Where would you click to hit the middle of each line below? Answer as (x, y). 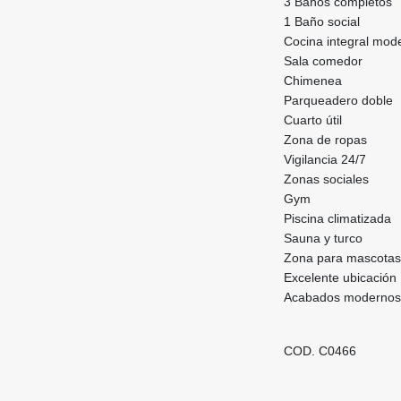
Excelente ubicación (340, 277)
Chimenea (313, 80)
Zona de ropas (325, 139)
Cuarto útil (313, 119)
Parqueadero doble (338, 100)
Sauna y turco (323, 238)
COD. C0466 (320, 350)
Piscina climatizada (337, 218)
